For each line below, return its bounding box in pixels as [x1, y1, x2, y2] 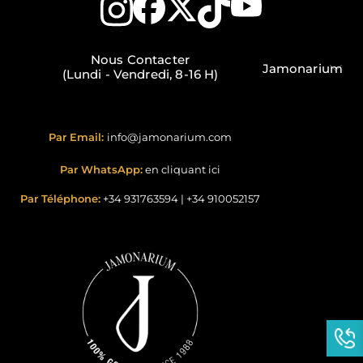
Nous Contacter [90, 52, 190, 68]
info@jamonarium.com [107, 130, 232, 144]
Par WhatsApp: [60, 163, 143, 177]
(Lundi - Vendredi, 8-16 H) [62, 66, 219, 83]
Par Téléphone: [20, 192, 100, 206]
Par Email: [49, 130, 107, 144]
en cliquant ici [145, 163, 220, 177]
